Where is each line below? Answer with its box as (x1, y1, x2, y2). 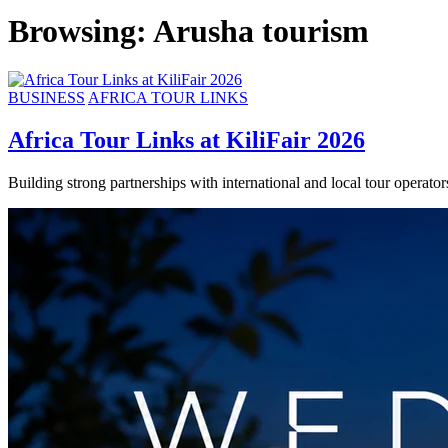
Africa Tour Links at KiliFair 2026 (8, 127, 365, 154)
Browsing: (8, 13, 153, 49)
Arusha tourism (153, 13, 369, 49)
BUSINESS (8, 89, 85, 107)
